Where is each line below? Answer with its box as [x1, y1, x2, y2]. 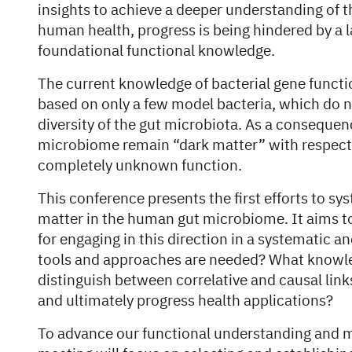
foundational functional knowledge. [38, 44, 275, 59]
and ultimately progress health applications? [38, 294, 333, 309]
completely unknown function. [38, 159, 242, 174]
